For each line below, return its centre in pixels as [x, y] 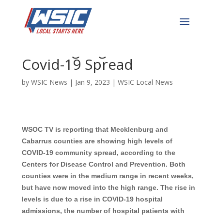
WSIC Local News [145, 82]
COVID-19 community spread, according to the [98, 153]
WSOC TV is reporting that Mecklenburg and [95, 129]
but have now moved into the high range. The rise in [108, 187]
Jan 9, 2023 [92, 82]
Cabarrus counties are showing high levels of [97, 141]
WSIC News [49, 82]
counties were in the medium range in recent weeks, [108, 176]
